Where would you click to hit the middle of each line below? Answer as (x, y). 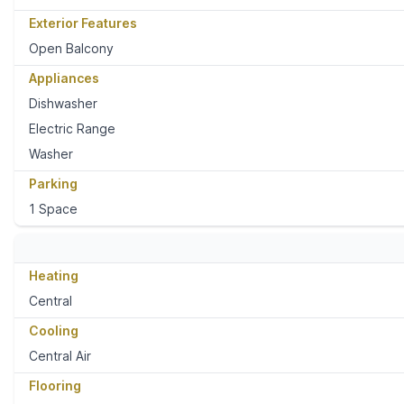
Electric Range (72, 129)
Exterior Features (83, 23)
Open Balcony (71, 49)
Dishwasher (63, 104)
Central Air (60, 356)
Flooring (55, 386)
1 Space (53, 209)
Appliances (64, 78)
